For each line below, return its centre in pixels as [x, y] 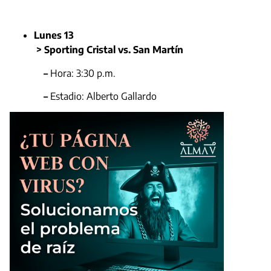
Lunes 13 [54, 35]
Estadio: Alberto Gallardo [103, 96]
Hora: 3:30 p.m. [83, 73]
